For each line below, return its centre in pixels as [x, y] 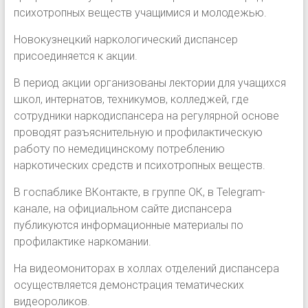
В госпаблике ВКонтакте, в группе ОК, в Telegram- [139, 192]
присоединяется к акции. [75, 56]
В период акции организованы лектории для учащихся [150, 83]
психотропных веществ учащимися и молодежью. [140, 13]
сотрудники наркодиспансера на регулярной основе [146, 116]
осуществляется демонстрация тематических [129, 285]
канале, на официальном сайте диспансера [122, 209]
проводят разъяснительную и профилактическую [138, 133]
